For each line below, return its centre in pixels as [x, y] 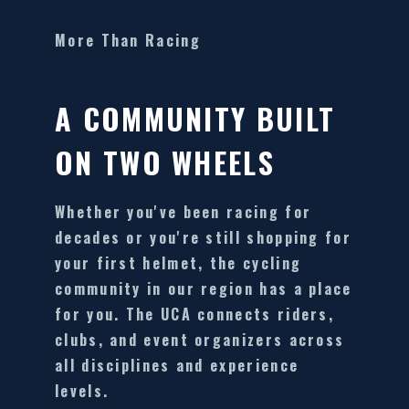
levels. [82, 391]
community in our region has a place [204, 289]
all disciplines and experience [177, 366]
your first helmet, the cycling [178, 263]
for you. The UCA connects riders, [195, 315]
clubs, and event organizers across [200, 340]
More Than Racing [128, 41]
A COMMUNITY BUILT [195, 119]
